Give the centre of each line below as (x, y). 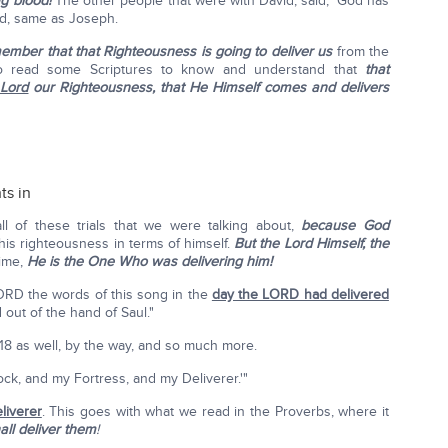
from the (360, 51)
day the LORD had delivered (300, 294)
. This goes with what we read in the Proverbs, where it (215, 411)
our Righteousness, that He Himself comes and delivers (208, 87)
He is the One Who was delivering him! (149, 261)
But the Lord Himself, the (311, 243)
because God (345, 225)
